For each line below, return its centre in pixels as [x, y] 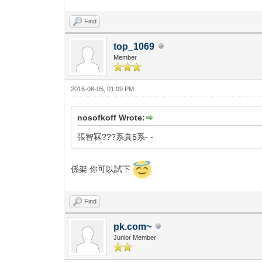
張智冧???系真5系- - [116, 137]
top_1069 [134, 46]
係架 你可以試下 [102, 169]
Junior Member [135, 237]
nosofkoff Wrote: [111, 117]
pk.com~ [133, 226]
